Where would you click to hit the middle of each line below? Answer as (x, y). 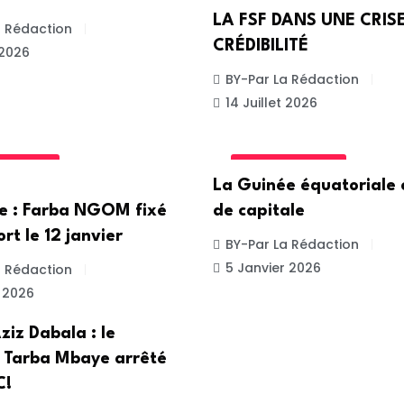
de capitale (259, 211)
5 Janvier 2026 (273, 267)
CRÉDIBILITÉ (261, 46)
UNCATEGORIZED (289, 166)
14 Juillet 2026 (271, 103)
